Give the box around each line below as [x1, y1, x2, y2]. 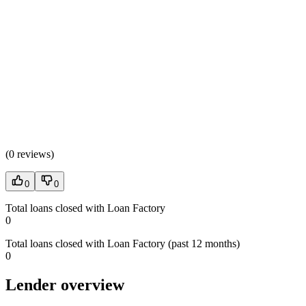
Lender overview [5, 276, 124, 294]
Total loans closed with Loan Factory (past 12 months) [5, 238, 240, 250]
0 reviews [9, 148, 51, 161]
